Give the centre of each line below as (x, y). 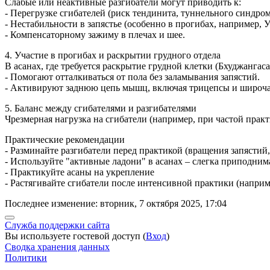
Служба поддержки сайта (57, 225)
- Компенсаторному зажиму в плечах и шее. (97, 35)
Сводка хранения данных (57, 247)
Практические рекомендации (65, 140)
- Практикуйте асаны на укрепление (80, 172)
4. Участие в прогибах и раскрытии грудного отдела (113, 55)
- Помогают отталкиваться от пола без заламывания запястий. (135, 77)
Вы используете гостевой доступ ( (75, 236)
